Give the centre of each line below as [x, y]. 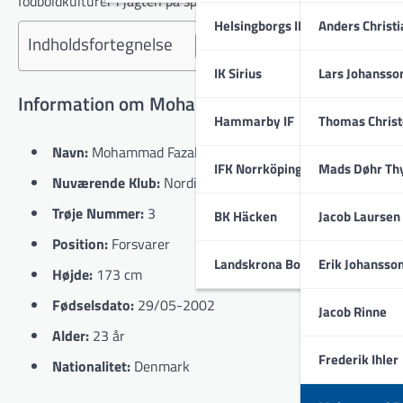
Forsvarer [139, 243]
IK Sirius [238, 73]
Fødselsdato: [93, 304]
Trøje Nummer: [98, 213]
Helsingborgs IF [260, 25]
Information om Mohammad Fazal [157, 103]
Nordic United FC [213, 182]
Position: [80, 243]
